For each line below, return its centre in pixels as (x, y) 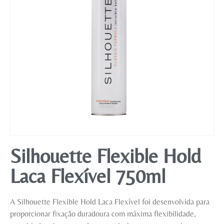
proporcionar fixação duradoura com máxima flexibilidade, (103, 214)
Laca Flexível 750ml (88, 176)
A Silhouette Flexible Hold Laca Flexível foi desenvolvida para (110, 202)
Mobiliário (21, 16)
